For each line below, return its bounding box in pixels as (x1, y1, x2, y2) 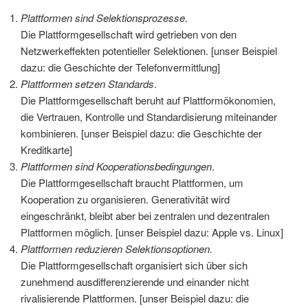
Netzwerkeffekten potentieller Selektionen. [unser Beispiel (21, 43, 277, 58)
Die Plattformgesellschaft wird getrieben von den (21, 26, 236, 41)
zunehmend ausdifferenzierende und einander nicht (21, 274, 249, 289)
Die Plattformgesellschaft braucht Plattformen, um (21, 175, 243, 190)
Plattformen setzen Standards (21, 76, 154, 91)
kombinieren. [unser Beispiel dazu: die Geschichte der (21, 125, 262, 140)
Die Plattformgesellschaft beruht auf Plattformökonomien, (21, 92, 276, 107)
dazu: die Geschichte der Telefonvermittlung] (21, 59, 220, 74)
